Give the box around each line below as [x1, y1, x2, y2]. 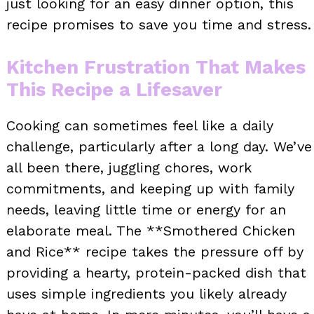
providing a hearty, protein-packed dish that [6, 264, 306, 281]
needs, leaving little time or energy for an [6, 200, 286, 218]
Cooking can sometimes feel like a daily [6, 116, 273, 134]
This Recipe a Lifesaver [6, 78, 222, 101]
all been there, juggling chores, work [6, 158, 252, 176]
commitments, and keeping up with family [6, 179, 294, 197]
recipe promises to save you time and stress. [6, 15, 311, 33]
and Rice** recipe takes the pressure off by [6, 243, 303, 260]
